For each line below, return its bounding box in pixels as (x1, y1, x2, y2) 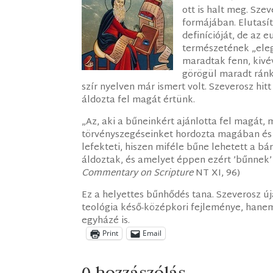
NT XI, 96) (193, 165, 241, 182)
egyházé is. (82, 212, 130, 229)
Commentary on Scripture (82, 165, 194, 182)
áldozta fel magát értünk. (82, 91, 196, 108)
